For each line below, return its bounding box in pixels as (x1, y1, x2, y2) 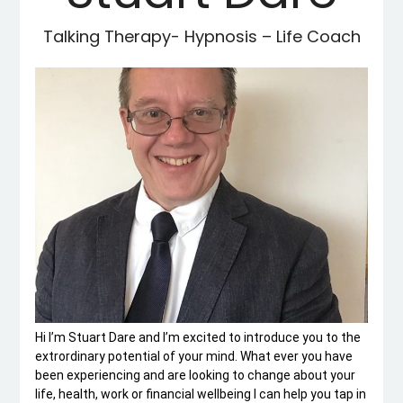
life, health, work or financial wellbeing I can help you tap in (34, 386, 366, 401)
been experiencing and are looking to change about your (34, 367, 355, 382)
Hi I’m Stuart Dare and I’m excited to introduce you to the (34, 329, 361, 345)
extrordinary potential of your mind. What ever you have (34, 348, 353, 363)
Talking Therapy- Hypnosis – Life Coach (42, 25, 361, 49)
